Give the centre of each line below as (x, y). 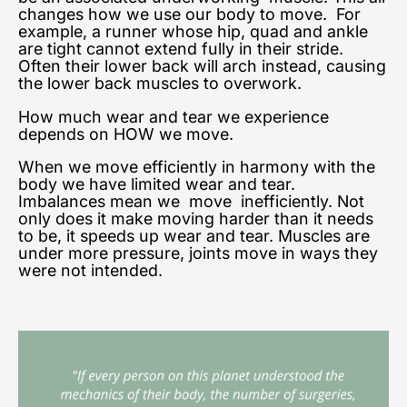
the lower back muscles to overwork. (160, 83)
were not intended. (93, 271)
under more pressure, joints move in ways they (198, 253)
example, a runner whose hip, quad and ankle (193, 31)
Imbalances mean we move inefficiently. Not (191, 202)
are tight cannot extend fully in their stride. (181, 48)
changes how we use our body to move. (177, 14)
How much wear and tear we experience (174, 116)
